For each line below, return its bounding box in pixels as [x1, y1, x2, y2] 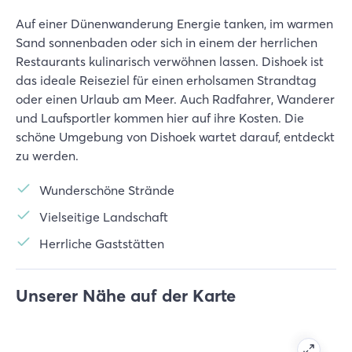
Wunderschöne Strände [39, 182, 174, 198]
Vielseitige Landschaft [39, 209, 168, 225]
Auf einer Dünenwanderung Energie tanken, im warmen [16, 16, 333, 31]
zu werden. [16, 148, 79, 163]
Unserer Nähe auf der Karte [16, 284, 236, 306]
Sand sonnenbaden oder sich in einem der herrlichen [16, 35, 317, 50]
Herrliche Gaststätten [39, 236, 164, 251]
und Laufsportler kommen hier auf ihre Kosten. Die [16, 110, 304, 126]
